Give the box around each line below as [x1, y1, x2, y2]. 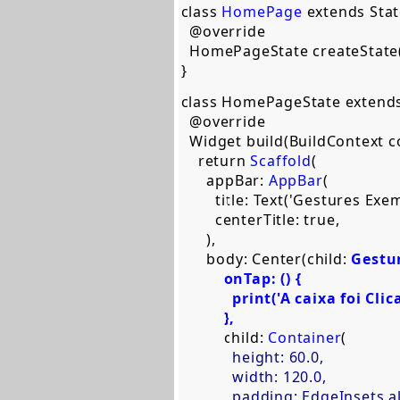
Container [268, 328, 342, 347]
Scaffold [250, 151, 312, 171]
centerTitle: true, [180, 210, 348, 229]
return [180, 151, 251, 171]
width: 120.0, [180, 367, 336, 387]
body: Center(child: [180, 249, 352, 269]
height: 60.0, [228, 347, 333, 367]
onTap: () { [223, 269, 310, 288]
